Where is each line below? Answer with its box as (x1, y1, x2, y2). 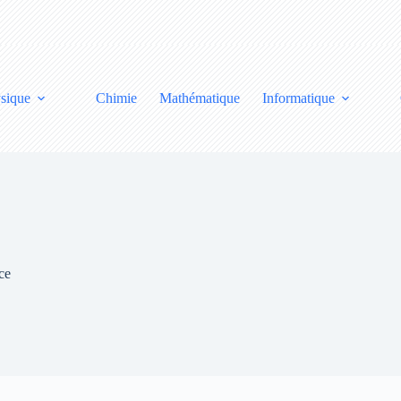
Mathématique (158, 90, 240, 106)
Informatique (261, 90, 335, 106)
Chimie (95, 90, 137, 106)
